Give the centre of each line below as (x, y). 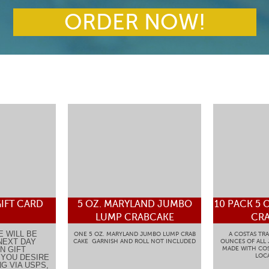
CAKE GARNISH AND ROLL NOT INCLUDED (134, 241)
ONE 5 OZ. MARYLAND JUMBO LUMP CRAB (134, 234)
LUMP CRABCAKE (134, 217)
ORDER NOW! (134, 22)
